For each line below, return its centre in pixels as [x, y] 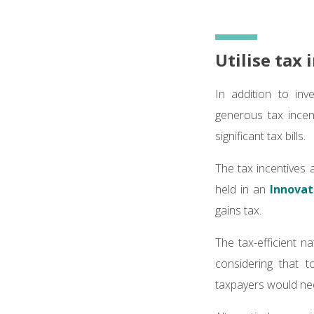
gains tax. [240, 210]
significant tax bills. [262, 136]
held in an [243, 189]
